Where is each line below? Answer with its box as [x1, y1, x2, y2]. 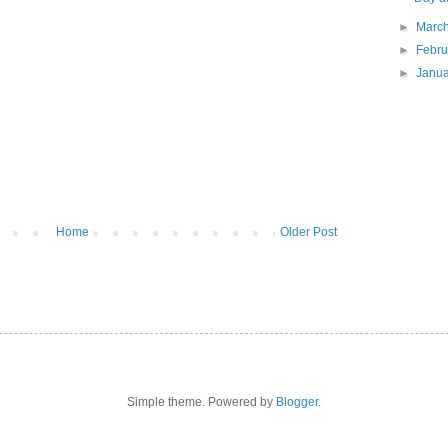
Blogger [276, 395, 318, 410]
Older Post [280, 225, 337, 240]
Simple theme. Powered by [127, 395, 276, 410]
